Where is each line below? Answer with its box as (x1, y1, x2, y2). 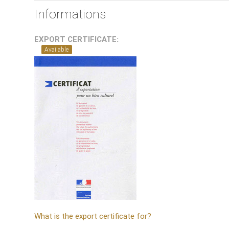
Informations (34, 6, 106, 22)
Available (44, 45, 70, 53)
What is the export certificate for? (34, 211, 152, 221)
